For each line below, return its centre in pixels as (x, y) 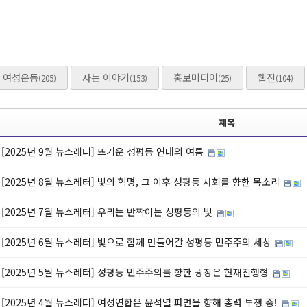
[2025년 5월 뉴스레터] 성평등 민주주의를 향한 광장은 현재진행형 (136, 272)
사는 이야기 (106, 77)
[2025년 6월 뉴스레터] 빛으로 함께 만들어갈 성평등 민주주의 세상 (138, 242)
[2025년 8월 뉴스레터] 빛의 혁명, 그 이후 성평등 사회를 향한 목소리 (142, 182)
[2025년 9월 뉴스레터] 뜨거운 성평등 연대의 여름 (104, 151)
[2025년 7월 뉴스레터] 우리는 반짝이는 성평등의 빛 (108, 212)
